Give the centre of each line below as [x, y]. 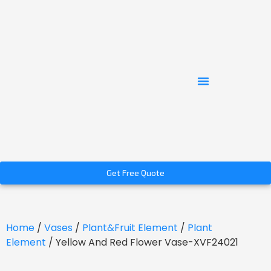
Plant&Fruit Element [130, 228]
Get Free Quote [135, 173]
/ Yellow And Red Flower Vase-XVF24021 [142, 243]
